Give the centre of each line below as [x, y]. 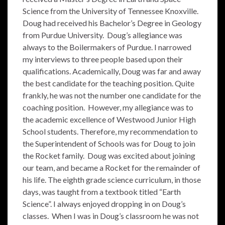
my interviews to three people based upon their [103, 59]
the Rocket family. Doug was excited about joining [109, 155]
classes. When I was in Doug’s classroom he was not [111, 216]
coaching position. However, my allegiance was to [108, 107]
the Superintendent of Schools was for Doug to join [109, 143]
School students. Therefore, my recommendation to [110, 131]
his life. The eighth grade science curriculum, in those [112, 180]
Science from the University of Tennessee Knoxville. [111, 11]
